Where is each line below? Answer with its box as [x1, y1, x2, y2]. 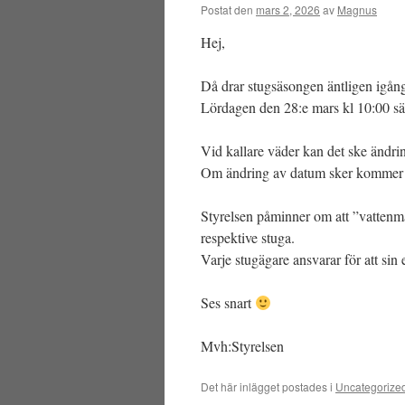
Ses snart [201, 293, 255, 312]
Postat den [201, 2, 253, 17]
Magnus [337, 2, 377, 17]
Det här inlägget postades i [201, 379, 335, 394]
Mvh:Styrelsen [201, 336, 284, 355]
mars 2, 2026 [256, 2, 320, 17]
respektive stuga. [201, 228, 295, 247]
